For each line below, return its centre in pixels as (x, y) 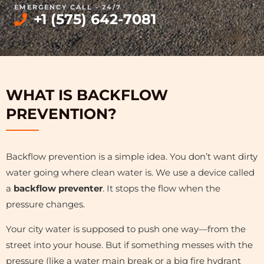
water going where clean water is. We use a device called (130, 172)
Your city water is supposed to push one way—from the (126, 229)
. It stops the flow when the (161, 188)
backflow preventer (58, 188)
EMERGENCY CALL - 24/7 (68, 7)
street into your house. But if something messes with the (129, 245)
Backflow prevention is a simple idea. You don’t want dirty (132, 156)
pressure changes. (45, 204)
